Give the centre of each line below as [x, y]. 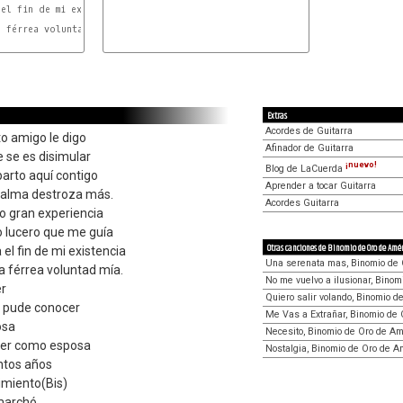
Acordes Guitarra [302, 202]
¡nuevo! [361, 165]
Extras [277, 116]
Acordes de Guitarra [309, 131]
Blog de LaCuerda [305, 168]
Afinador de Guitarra [309, 148]
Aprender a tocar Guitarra [321, 185]
